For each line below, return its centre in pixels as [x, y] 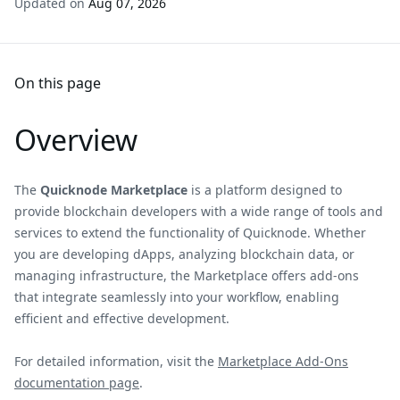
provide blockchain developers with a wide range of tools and [199, 211]
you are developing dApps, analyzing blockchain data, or [184, 254]
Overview [76, 140]
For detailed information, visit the [116, 361]
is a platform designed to [265, 190]
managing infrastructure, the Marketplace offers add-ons [187, 275]
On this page [58, 83]
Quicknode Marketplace [114, 190]
